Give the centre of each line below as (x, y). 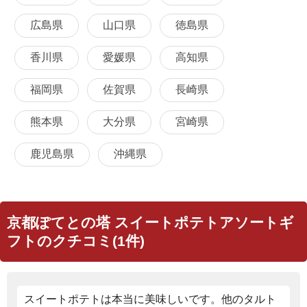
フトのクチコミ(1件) (76, 241)
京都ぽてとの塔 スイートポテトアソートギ (150, 222)
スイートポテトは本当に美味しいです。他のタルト (150, 299)
